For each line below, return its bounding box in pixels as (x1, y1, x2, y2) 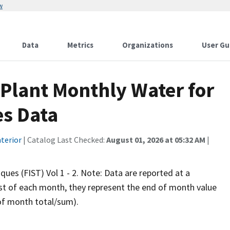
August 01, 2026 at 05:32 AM (106, 135, 205, 145)
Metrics (67, 40, 93, 50)
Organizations (122, 40, 173, 50)
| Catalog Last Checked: (22, 135, 106, 145)
